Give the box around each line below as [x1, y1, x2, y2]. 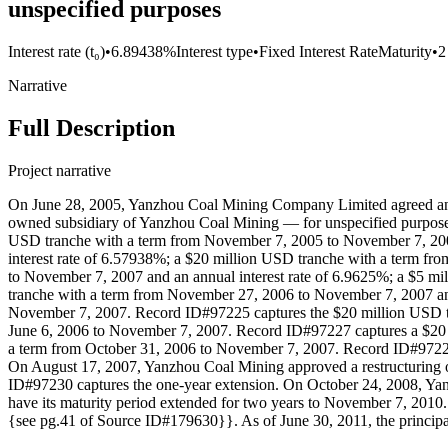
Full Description [8, 115, 175, 142]
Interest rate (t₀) [8, 43, 105, 61]
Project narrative [8, 162, 111, 180]
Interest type [176, 43, 253, 61]
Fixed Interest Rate [259, 43, 378, 61]
